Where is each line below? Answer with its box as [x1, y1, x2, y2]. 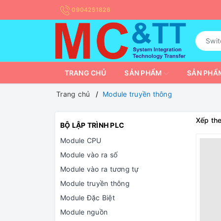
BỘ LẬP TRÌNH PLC [60, 121, 124, 130]
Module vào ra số [60, 150, 117, 159]
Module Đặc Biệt [60, 193, 115, 202]
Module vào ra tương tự [60, 165, 139, 174]
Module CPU [60, 136, 102, 145]
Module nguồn [60, 208, 108, 217]
